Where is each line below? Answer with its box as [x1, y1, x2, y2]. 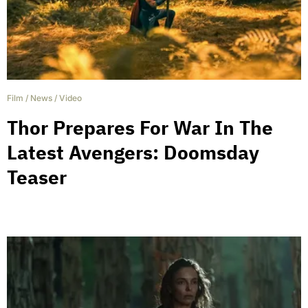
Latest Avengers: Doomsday [7, 140, 259, 166]
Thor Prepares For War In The [7, 115, 273, 141]
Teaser [7, 164, 67, 190]
